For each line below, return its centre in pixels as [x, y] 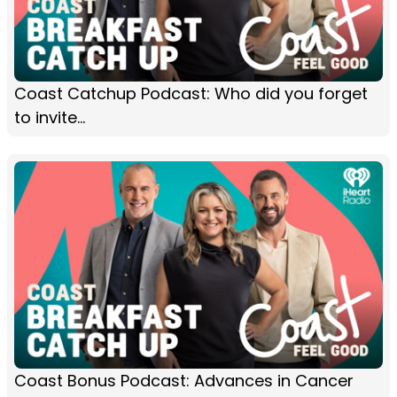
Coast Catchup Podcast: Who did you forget [191, 94]
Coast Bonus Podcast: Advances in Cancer [184, 381]
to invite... [50, 118]
